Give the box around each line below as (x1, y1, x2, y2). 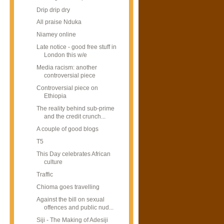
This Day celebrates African (36, 150, 110, 158)
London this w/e (43, 51, 87, 59)
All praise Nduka (36, 18, 81, 26)
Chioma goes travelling (36, 183, 99, 190)
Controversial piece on (36, 84, 98, 92)
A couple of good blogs (36, 125, 98, 133)
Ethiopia (43, 92, 66, 100)
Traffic (36, 171, 53, 178)
